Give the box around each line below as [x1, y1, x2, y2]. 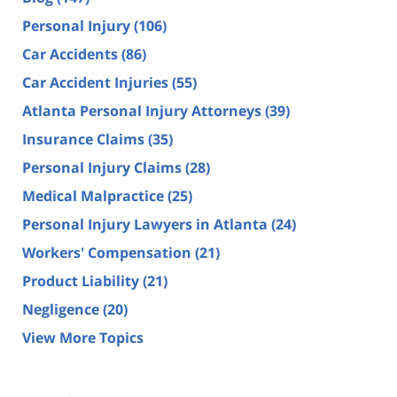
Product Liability [22, 270, 143, 291]
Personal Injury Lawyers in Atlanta [22, 214, 271, 234]
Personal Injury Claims [22, 157, 185, 177]
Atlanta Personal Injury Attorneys [22, 100, 265, 121]
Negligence [22, 299, 103, 319]
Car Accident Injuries [22, 72, 172, 92]
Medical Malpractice [22, 185, 167, 206]
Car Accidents [22, 43, 121, 64]
